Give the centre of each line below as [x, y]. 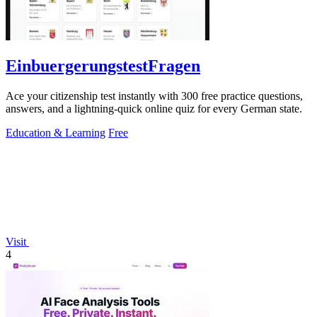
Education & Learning [56, 133]
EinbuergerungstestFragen [103, 66]
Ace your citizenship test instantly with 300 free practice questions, [154, 96]
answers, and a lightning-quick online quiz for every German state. [154, 109]
